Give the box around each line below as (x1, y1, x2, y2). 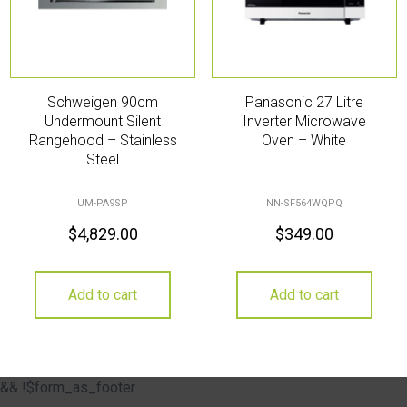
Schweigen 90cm (47, 93, 159, 111)
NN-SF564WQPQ (265, 197, 342, 210)
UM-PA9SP (77, 197, 129, 210)
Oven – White (262, 131, 347, 149)
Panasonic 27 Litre (244, 93, 363, 111)
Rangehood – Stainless (28, 131, 177, 149)
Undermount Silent (45, 112, 162, 130)
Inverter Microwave (242, 112, 366, 130)
